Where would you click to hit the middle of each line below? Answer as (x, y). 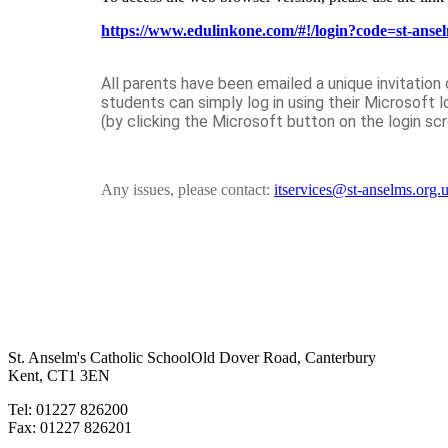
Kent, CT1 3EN (59, 375)
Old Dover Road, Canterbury (283, 357)
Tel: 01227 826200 (68, 409)
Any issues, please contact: (186, 189)
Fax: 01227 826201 (70, 427)
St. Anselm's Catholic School (99, 357)
